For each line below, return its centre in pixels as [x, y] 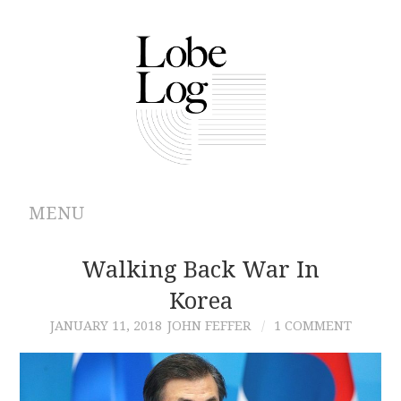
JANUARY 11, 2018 [106, 325]
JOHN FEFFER [209, 325]
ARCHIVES [85, 304]
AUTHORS [84, 350]
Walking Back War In [200, 269]
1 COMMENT [312, 325]
